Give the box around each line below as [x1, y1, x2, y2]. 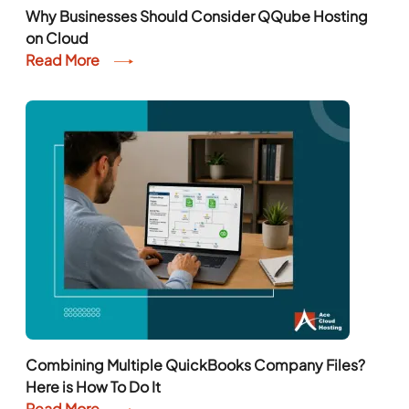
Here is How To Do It [26, 377, 162, 397]
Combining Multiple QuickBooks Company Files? [26, 355, 366, 375]
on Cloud [26, 28, 89, 48]
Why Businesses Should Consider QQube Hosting [26, 6, 369, 26]
